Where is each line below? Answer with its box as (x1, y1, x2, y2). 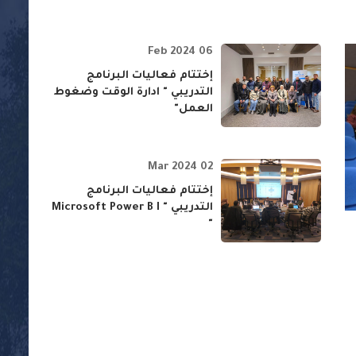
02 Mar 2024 (199, 161, 213, 174)
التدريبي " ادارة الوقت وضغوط (53, 87, 213, 99)
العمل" (173, 103, 213, 116)
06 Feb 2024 (198, 46, 213, 59)
